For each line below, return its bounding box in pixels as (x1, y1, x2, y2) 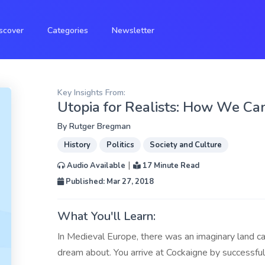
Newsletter (112, 25, 154, 36)
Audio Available (65, 160, 125, 171)
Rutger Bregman (69, 121, 131, 132)
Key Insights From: (57, 87, 125, 98)
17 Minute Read (141, 160, 199, 171)
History (64, 140, 91, 150)
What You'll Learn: (57, 208, 156, 224)
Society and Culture (149, 140, 222, 150)
